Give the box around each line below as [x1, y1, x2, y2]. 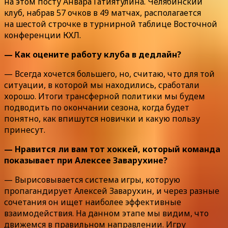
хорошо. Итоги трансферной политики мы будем [4, 90, 205, 102]
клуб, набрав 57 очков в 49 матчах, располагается [4, 7, 201, 18]
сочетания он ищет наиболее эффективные [4, 196, 181, 208]
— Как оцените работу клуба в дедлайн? [4, 48, 181, 60]
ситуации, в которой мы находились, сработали [4, 79, 199, 91]
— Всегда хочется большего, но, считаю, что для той [4, 68, 215, 79]
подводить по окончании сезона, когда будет [4, 101, 189, 113]
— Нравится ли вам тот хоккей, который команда [4, 143, 220, 155]
